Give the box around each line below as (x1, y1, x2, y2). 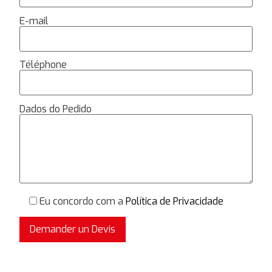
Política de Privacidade (126, 194, 223, 208)
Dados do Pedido (19, 102, 92, 115)
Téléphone (19, 58, 67, 72)
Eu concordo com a (39, 194, 126, 208)
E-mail (19, 14, 49, 27)
